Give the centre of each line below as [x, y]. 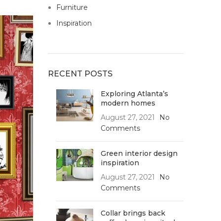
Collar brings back [133, 213]
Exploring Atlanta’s [134, 94]
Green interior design [139, 153]
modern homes [128, 103]
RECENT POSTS [80, 74]
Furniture [72, 7]
